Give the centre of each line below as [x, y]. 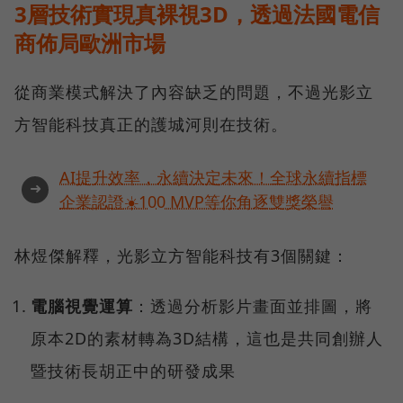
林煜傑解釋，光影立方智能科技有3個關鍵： [182, 256]
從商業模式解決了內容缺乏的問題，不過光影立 [194, 92]
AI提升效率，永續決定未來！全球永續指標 [213, 178]
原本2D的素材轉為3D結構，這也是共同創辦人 [207, 339]
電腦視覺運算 [82, 306]
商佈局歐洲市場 [90, 43]
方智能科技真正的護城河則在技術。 [151, 125]
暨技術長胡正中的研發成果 [134, 371]
